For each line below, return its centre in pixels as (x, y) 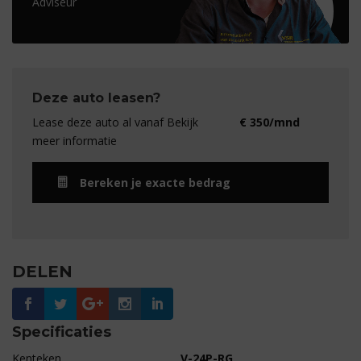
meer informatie (75, 141)
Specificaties (62, 332)
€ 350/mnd (269, 122)
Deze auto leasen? (96, 98)
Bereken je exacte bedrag (155, 183)
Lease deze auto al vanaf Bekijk (115, 122)
